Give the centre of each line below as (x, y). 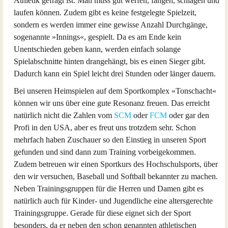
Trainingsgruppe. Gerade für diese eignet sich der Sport (102, 213)
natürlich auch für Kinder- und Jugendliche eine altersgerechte (113, 201)
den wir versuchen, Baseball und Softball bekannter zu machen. (116, 176)
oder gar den (188, 115)
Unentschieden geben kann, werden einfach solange (97, 49)
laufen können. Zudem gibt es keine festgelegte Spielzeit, (105, 12)
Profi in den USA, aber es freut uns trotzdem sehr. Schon (105, 127)
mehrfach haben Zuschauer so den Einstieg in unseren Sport (110, 140)
